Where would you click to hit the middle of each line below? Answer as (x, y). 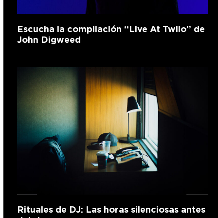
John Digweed (49, 40)
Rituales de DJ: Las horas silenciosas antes (111, 210)
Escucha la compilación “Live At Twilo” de (111, 29)
